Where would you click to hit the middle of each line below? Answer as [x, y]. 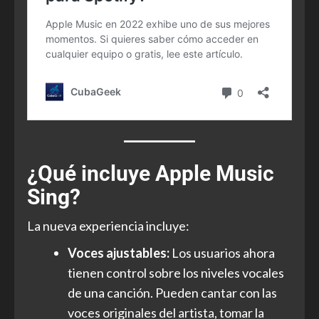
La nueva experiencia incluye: [108, 225]
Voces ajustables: [119, 252]
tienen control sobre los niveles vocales [176, 272]
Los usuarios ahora [222, 252]
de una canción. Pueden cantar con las [172, 292]
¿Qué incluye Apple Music [151, 173]
